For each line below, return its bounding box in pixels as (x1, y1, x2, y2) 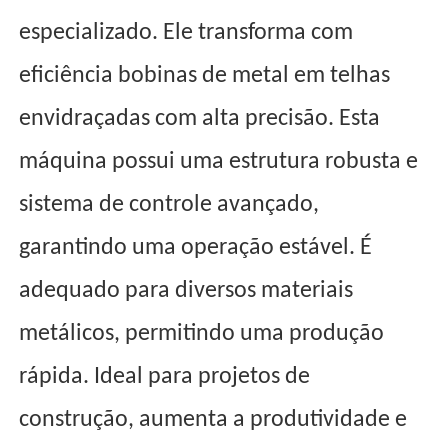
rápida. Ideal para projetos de (19, 365, 311, 390)
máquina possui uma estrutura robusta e (19, 150, 419, 175)
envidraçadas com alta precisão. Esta (19, 107, 381, 132)
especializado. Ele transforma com (19, 21, 354, 46)
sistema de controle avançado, (19, 193, 320, 218)
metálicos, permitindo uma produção (19, 322, 385, 347)
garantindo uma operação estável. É (19, 236, 373, 261)
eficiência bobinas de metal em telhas (19, 64, 391, 89)
